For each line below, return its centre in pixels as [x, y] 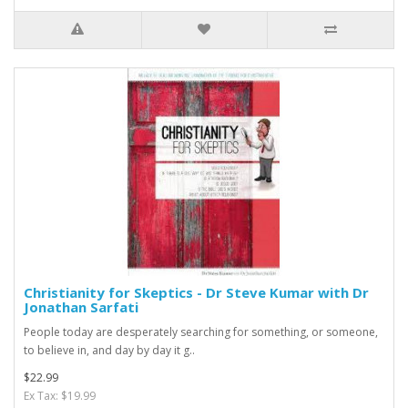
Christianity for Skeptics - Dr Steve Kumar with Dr [196, 292]
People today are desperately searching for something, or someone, [201, 331]
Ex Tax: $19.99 [60, 395]
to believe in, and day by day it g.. [109, 350]
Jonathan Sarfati [81, 306]
